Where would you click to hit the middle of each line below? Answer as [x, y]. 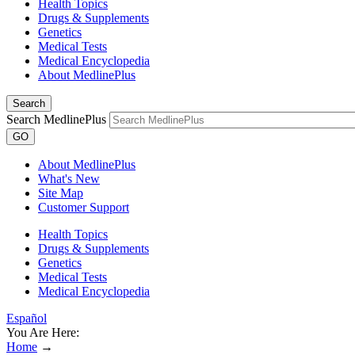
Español [27, 318]
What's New [69, 179]
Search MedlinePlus [56, 119]
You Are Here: [43, 332]
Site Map [61, 193]
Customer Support [84, 207]
